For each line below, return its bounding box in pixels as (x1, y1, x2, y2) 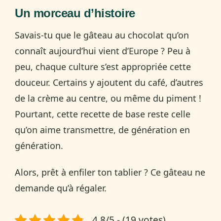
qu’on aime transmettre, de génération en (15, 123, 190, 136)
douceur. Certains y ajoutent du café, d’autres (15, 76, 203, 88)
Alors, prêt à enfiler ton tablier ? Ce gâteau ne (15, 166, 205, 178)
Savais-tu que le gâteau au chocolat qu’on (15, 29, 189, 41)
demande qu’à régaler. (15, 182, 107, 194)
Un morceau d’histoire (15, 6, 135, 20)
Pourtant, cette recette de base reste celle (15, 108, 190, 120)
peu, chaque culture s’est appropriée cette (15, 60, 191, 73)
